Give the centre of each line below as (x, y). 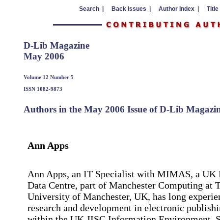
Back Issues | (131, 9)
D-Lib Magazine (56, 45)
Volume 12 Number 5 (49, 77)
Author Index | (179, 9)
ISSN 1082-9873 (43, 89)
